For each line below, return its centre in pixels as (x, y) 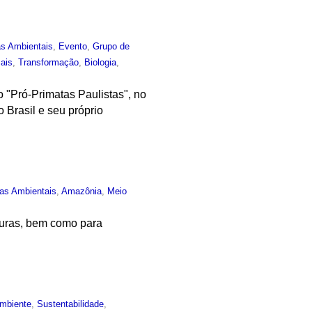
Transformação (49, 63)
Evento (73, 47)
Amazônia (82, 191)
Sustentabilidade (71, 304)
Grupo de (111, 47)
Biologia (101, 63)
